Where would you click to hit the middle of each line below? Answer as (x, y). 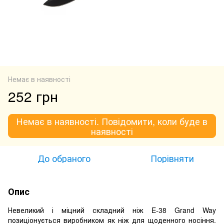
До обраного (64, 158)
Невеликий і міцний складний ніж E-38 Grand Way (112, 210)
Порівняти (172, 158)
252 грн (33, 96)
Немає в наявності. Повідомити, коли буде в (112, 121)
